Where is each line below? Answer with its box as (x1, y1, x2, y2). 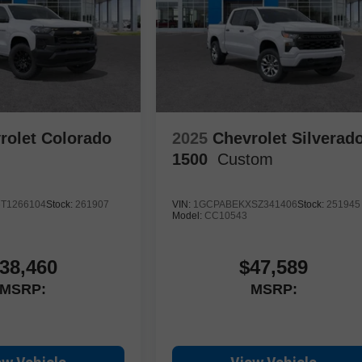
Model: (172, 209, 205, 221)
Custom (217, 149, 274, 168)
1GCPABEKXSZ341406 (193, 198, 298, 210)
